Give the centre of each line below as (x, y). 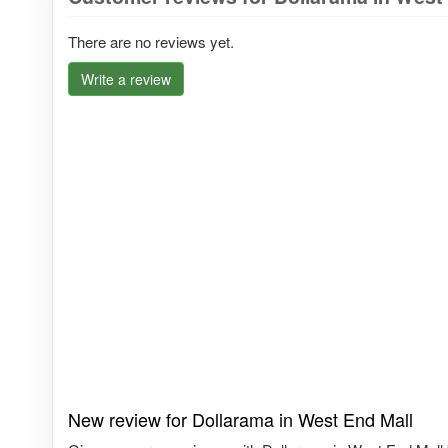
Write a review (126, 79)
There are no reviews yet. (151, 42)
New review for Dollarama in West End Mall (240, 419)
